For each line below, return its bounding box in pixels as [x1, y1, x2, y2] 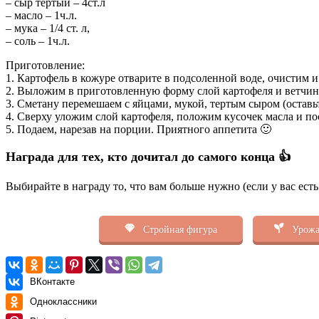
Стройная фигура [140, 223, 217, 235]
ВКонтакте [30, 276, 75, 288]
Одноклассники [30, 296, 97, 308]
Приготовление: [6, 59, 85, 72]
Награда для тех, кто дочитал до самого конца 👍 [6, 150, 291, 164]
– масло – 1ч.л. [6, 9, 77, 22]
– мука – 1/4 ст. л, [6, 22, 90, 35]
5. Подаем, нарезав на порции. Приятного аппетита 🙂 [6, 123, 271, 136]
